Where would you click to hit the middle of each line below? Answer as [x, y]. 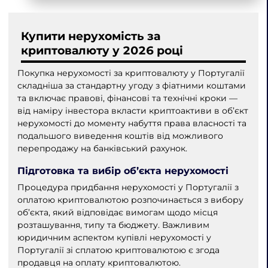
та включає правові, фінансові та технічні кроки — [127, 98]
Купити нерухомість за [91, 36]
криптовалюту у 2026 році [102, 50]
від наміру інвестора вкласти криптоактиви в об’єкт [133, 111]
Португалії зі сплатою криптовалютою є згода [118, 250]
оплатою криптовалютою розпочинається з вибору [130, 200]
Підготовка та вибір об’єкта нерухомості [123, 170]
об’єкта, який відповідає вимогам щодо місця [117, 212]
